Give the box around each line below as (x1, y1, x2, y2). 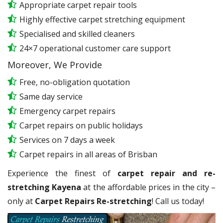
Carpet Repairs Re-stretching (35, 196, 152, 207)
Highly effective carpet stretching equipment (19, 14, 185, 25)
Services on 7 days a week (19, 134, 115, 145)
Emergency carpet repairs (19, 106, 115, 116)
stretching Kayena (7, 182, 82, 193)
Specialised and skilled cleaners (19, 28, 135, 39)
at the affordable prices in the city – (81, 182, 216, 193)
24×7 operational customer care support (19, 43, 171, 54)
